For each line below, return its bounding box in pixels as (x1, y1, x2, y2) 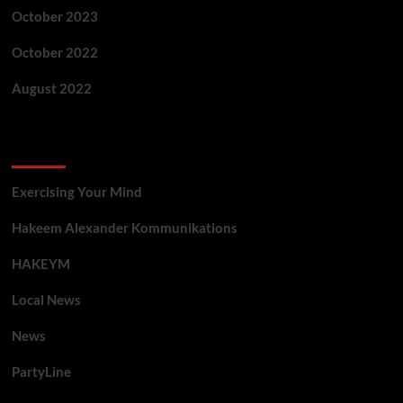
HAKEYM (11, 255, 70, 273)
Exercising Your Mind (11, 184, 142, 201)
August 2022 (11, 80, 92, 97)
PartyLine (11, 363, 71, 381)
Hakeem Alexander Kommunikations (11, 219, 237, 237)
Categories (11, 137, 98, 163)
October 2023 (11, 8, 98, 25)
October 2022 (11, 44, 98, 61)
